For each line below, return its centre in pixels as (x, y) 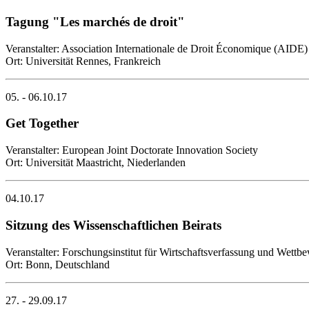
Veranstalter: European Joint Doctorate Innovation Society (132, 150)
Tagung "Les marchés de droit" (95, 21)
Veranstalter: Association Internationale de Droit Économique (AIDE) (157, 48)
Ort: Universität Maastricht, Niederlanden (96, 163)
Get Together (42, 123)
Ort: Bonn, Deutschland (58, 264)
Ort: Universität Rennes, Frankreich (83, 61)
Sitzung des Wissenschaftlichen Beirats (113, 225)
